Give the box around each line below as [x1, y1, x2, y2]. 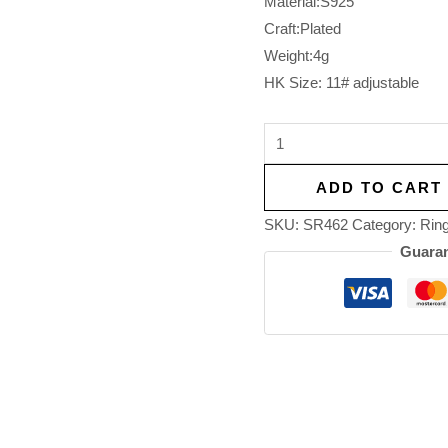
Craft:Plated [264, 20, 341, 38]
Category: [352, 216, 420, 234]
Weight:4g [264, 47, 329, 65]
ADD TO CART [315, 179, 442, 197]
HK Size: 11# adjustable [264, 74, 419, 92]
